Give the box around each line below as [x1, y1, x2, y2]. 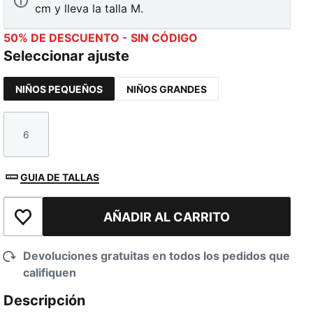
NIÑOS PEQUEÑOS [15, 82, 103, 95]
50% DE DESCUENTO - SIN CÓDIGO [3, 31, 198, 45]
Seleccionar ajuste [3, 48, 130, 65]
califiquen [23, 265, 77, 280]
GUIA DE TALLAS [20, 170, 100, 183]
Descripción [3, 292, 86, 310]
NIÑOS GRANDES [126, 82, 208, 95]
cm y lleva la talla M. [35, 1, 144, 16]
